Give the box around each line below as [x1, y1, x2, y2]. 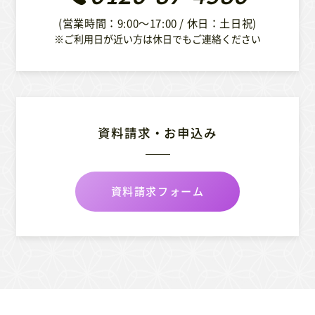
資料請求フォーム [110, 183, 205, 200]
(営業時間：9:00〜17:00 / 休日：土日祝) [58, 14, 257, 31]
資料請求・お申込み [98, 124, 217, 143]
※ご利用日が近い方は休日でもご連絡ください [54, 31, 261, 46]
